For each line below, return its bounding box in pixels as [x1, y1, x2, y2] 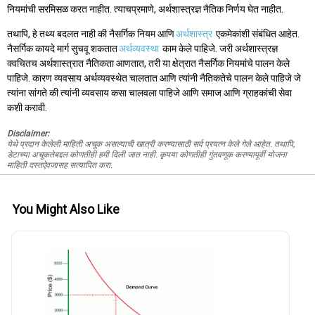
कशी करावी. [7, 102, 47, 114]
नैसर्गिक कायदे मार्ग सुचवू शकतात [7, 43, 117, 55]
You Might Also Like [12, 202, 120, 217]
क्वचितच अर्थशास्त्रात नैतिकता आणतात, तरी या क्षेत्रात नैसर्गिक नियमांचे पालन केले [7, 58, 290, 70]
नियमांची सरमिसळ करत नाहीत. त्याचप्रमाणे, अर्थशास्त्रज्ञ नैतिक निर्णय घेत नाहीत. [7, 4, 283, 15]
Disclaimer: [7, 129, 49, 139]
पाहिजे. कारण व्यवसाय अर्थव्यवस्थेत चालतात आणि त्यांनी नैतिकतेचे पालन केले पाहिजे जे [7, 72, 301, 84]
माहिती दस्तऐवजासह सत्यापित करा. [7, 160, 112, 171]
